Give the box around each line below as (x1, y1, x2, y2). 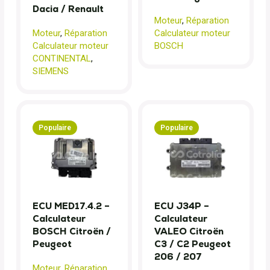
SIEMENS (33, 66, 69, 77)
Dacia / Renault (33, 3, 104, 15)
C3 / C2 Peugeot (154, 238, 231, 250)
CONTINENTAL (33, 53, 91, 64)
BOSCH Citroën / (33, 225, 111, 237)
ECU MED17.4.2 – (33, 200, 110, 212)
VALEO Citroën (154, 225, 224, 237)
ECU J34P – (154, 200, 209, 212)
